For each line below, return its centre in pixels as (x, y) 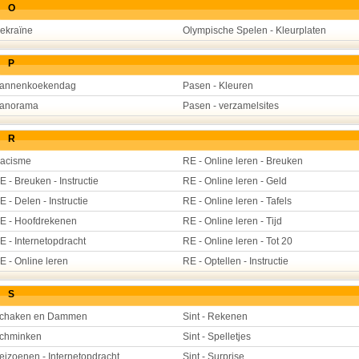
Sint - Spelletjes (217, 337)
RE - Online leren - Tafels (237, 201)
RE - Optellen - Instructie (236, 261)
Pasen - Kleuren (218, 86)
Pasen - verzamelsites (231, 106)
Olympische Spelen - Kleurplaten (254, 30)
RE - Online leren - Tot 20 (238, 241)
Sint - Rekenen (215, 317)
